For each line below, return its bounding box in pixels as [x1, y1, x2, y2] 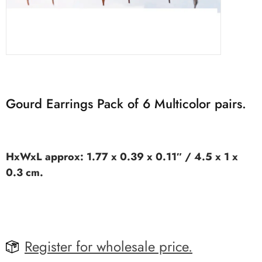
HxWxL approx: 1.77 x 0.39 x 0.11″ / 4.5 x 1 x [6, 149, 238, 165]
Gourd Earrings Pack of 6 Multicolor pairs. [6, 94, 246, 113]
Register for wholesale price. [25, 236, 192, 257]
